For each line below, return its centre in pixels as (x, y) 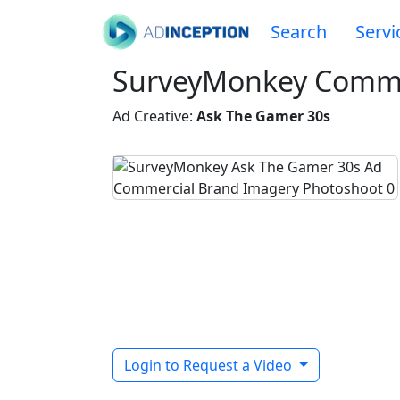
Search (299, 32)
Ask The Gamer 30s (263, 116)
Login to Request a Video (210, 365)
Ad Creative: (154, 116)
